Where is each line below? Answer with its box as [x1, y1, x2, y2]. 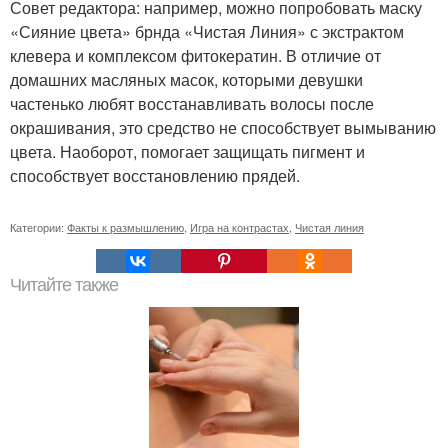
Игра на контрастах [190, 219, 289, 236]
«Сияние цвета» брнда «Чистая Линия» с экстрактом [10, 20, 404, 44]
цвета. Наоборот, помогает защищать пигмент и [10, 140, 365, 164]
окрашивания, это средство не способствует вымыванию [10, 116, 436, 140]
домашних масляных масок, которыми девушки [10, 68, 363, 92]
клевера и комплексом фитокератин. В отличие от [10, 44, 381, 68]
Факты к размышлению [67, 219, 184, 236]
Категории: [10, 219, 67, 236]
